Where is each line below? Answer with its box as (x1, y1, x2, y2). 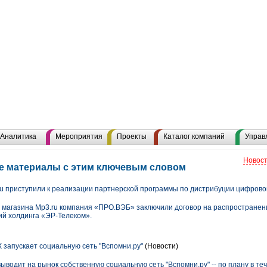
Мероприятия (55, 132, 103, 141)
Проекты (117, 132, 147, 141)
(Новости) (143, 242, 178, 250)
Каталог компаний (163, 132, 225, 141)
